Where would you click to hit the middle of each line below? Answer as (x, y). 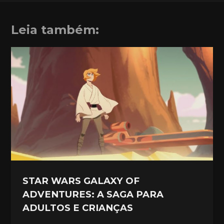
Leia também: (55, 29)
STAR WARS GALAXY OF (81, 180)
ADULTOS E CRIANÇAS (78, 207)
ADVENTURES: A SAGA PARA (93, 194)
